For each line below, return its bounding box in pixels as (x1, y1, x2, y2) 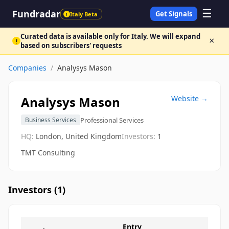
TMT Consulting (21, 148, 75, 157)
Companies (8, 63, 47, 73)
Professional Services (80, 115, 144, 125)
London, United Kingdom (36, 131, 122, 141)
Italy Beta (70, 10, 98, 18)
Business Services (25, 116, 76, 124)
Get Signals (155, 9, 192, 18)
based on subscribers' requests (20, 41, 122, 50)
